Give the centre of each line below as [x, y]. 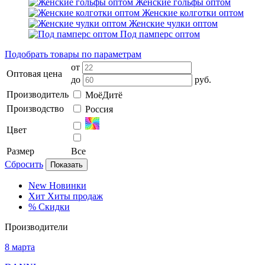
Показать [67, 165]
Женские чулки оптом [173, 23]
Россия [99, 109]
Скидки [54, 207]
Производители [36, 227]
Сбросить [24, 164]
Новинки [68, 185]
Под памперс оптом [160, 34]
